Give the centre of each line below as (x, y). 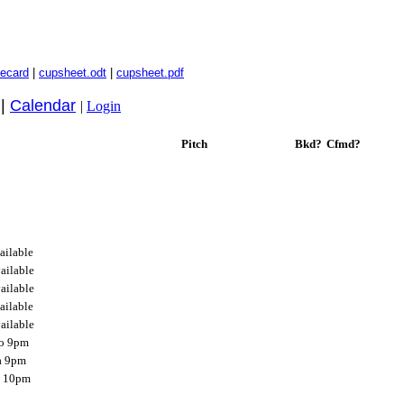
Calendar (43, 106)
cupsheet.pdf (150, 73)
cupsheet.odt (73, 73)
